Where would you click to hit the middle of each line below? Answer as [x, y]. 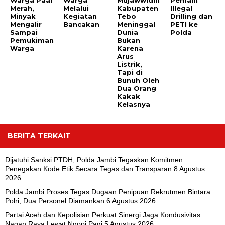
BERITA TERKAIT [39, 136]
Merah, [22, 8]
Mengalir [26, 24]
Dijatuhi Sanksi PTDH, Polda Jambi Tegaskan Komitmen [94, 160]
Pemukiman [32, 40]
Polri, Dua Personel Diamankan [55, 201]
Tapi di [130, 73]
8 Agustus [189, 169]
